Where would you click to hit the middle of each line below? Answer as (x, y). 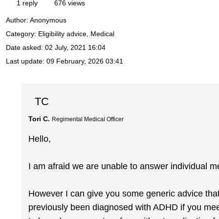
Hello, (40, 139)
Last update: (26, 61)
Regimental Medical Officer (88, 119)
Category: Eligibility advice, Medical (60, 34)
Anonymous (48, 20)
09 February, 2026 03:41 (85, 61)
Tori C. (39, 119)
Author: (18, 20)
